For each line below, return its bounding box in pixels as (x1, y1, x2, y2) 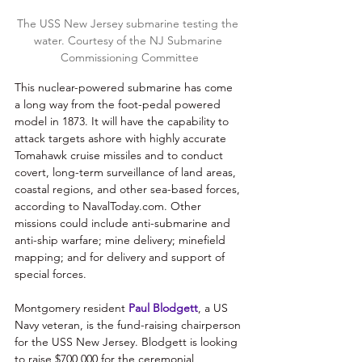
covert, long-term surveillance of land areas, (15, 164, 239, 179)
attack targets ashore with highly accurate (15, 130, 229, 145)
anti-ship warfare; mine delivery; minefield (15, 232, 229, 247)
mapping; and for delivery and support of (15, 249, 228, 264)
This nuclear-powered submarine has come (15, 79, 236, 95)
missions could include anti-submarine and (15, 215, 234, 230)
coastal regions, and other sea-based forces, (15, 181, 243, 196)
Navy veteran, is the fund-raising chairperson (15, 317, 244, 332)
